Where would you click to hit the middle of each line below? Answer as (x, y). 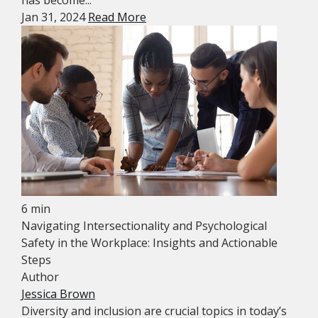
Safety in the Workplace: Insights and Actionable (149, 243)
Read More (117, 17)
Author (40, 277)
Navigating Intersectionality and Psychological (144, 226)
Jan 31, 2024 (55, 17)
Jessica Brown (58, 294)
